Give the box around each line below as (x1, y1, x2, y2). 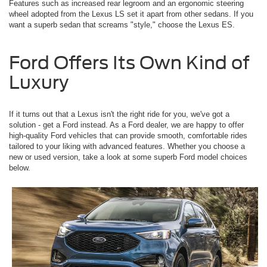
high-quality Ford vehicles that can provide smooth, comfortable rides (9, 131, 247, 141)
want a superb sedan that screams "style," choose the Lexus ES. (9, 20, 235, 30)
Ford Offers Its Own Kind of (9, 52, 250, 74)
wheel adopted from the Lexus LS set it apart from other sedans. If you (9, 10, 253, 19)
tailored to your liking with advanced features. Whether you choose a (9, 142, 245, 151)
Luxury (9, 72, 69, 94)
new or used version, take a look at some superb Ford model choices (9, 153, 247, 162)
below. (9, 163, 30, 173)
